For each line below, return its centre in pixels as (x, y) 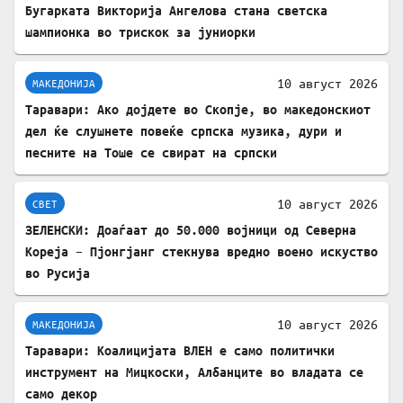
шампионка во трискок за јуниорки (140, 32)
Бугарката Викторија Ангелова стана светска (176, 11)
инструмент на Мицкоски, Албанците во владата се (194, 372)
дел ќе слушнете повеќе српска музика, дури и (184, 131)
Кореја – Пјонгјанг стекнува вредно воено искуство (201, 252)
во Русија (58, 273)
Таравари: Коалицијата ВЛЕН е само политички (180, 351)
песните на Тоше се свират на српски (151, 153)
